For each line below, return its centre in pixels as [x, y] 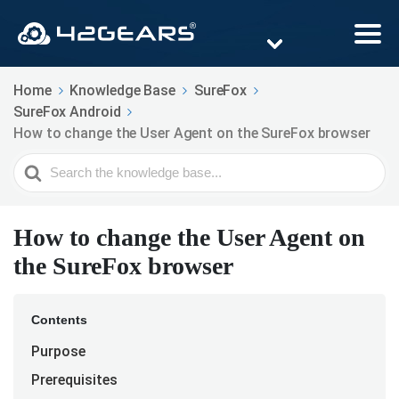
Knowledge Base [123, 91]
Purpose [60, 352]
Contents [59, 320]
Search [36, 164]
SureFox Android [67, 112]
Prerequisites [74, 380]
